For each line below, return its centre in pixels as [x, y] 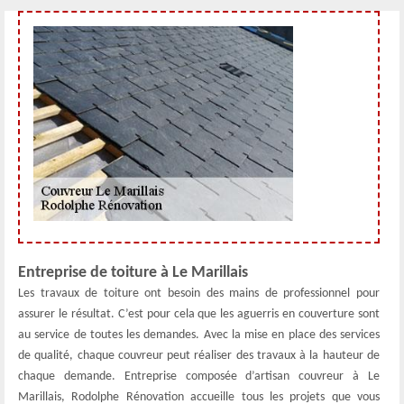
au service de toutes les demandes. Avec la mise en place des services [199, 335]
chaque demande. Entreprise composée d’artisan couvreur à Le [199, 376]
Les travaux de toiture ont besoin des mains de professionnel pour [199, 294]
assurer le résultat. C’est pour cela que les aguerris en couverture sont [199, 314]
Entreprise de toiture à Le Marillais [133, 273]
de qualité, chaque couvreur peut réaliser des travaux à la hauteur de [199, 356]
